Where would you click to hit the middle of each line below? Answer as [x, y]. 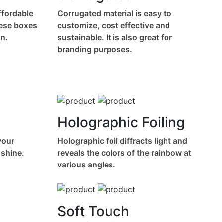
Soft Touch [93, 211]
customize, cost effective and [114, 26]
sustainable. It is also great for [115, 37]
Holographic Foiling [121, 122]
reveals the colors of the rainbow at [124, 152]
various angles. [86, 164]
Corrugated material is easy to [114, 14]
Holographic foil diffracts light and [122, 140]
